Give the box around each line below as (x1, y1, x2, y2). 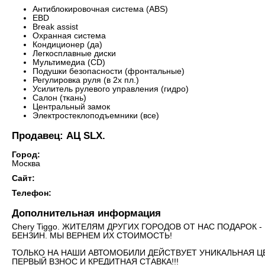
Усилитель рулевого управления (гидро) (33, 85, 189, 94)
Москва (12, 159, 40, 168)
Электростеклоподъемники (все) (33, 111, 159, 121)
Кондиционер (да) (33, 40, 102, 50)
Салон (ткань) (33, 93, 86, 103)
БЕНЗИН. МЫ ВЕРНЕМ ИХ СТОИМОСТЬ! (12, 231, 172, 241)
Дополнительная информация (12, 208, 161, 219)
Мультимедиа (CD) (33, 58, 105, 67)
